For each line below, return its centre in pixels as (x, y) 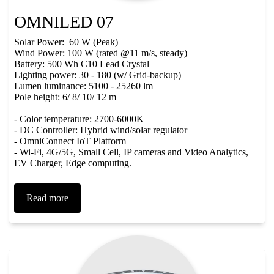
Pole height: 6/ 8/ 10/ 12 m (65, 97)
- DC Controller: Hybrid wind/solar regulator (101, 130)
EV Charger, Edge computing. (73, 163)
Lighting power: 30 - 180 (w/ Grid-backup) (98, 75)
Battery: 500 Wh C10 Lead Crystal (82, 64)
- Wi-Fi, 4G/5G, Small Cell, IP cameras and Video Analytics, (131, 152)
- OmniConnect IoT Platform (70, 141)
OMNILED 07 (64, 21)
